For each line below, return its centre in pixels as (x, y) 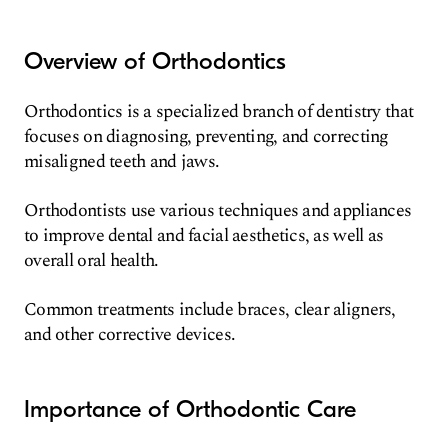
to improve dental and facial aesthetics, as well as (204, 235)
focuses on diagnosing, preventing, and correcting (206, 136)
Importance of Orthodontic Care (190, 409)
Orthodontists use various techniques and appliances (218, 210)
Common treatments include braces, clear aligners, (210, 309)
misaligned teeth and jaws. (122, 161)
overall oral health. (91, 260)
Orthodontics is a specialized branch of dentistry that (219, 111)
